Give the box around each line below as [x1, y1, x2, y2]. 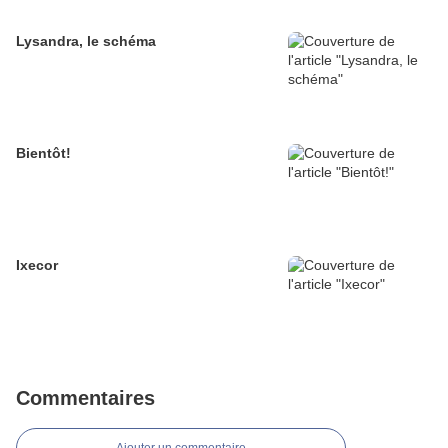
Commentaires [16, 387, 155, 410]
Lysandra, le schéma [16, 33, 156, 50]
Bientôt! [16, 145, 71, 162]
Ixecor [16, 257, 58, 274]
